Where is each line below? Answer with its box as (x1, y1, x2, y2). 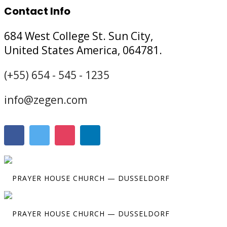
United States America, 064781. (4, 43, 162, 57)
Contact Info (4, 4, 70, 18)
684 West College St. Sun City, (4, 29, 153, 43)
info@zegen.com (4, 93, 87, 107)
